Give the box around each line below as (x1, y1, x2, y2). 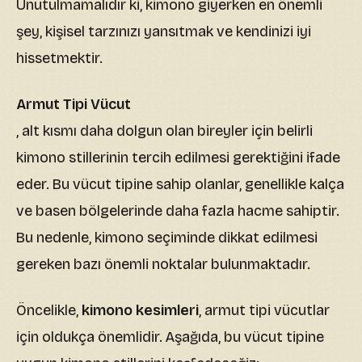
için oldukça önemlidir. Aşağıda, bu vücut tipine (16, 328, 324, 347)
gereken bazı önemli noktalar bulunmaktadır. (16, 255, 310, 274)
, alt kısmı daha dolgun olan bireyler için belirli (16, 122, 313, 141)
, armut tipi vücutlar (199, 301, 330, 320)
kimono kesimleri (82, 301, 199, 320)
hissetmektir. (16, 49, 103, 68)
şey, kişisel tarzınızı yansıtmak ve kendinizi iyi (16, 23, 311, 41)
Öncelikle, (16, 301, 82, 320)
